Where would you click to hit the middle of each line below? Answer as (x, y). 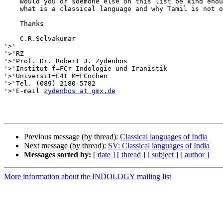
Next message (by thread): (66, 146)
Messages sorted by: (57, 155)
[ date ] (104, 155)
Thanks (24, 24)
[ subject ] (163, 155)
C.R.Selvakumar (40, 39)
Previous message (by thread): (72, 137)
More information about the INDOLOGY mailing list (88, 177)
